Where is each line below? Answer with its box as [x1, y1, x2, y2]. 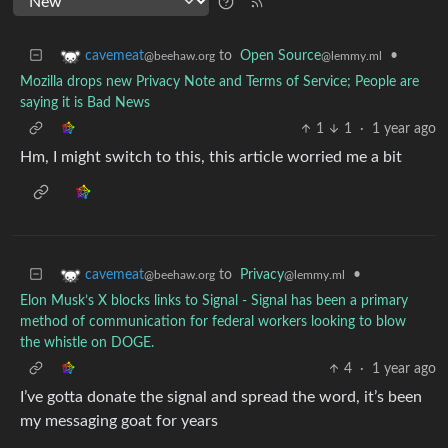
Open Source [240, 49, 321, 63]
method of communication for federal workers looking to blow [20, 315, 406, 329]
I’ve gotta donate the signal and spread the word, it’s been [20, 389, 422, 405]
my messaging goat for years [20, 413, 218, 429]
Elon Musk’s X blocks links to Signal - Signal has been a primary [20, 294, 408, 308]
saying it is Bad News [20, 96, 150, 110]
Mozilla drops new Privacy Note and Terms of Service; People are [20, 75, 419, 89]
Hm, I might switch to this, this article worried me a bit [20, 149, 402, 165]
